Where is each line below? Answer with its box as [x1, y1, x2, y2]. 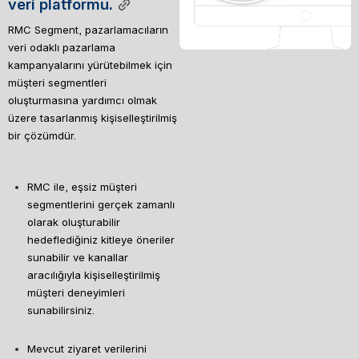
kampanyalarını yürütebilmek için [8, 58, 172, 71]
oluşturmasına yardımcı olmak [8, 93, 157, 107]
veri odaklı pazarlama [8, 40, 115, 54]
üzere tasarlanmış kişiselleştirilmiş [8, 111, 177, 124]
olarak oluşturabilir [27, 215, 120, 228]
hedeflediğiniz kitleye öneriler [27, 232, 175, 246]
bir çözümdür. [8, 128, 76, 142]
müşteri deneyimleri [27, 285, 125, 299]
